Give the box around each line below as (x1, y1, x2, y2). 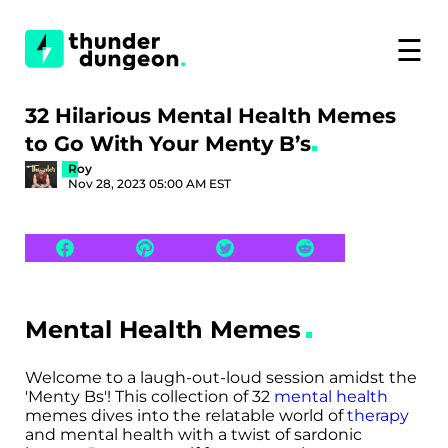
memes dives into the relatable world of (25, 406, 347, 426)
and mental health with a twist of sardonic (25, 425, 362, 445)
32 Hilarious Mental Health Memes (25, 103, 396, 128)
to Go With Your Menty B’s (25, 131, 317, 156)
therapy (347, 406, 409, 426)
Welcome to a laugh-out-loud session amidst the (25, 368, 417, 388)
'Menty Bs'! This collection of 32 (25, 387, 274, 407)
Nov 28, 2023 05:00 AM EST (68, 176, 232, 192)
